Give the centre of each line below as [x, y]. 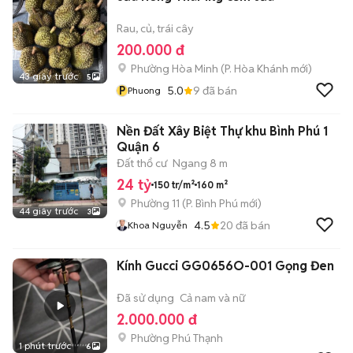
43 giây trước [48, 76]
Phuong [144, 90]
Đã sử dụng [145, 298]
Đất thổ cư [142, 163]
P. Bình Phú [212, 203]
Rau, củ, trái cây [155, 28]
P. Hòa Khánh [256, 69]
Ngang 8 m [200, 163]
